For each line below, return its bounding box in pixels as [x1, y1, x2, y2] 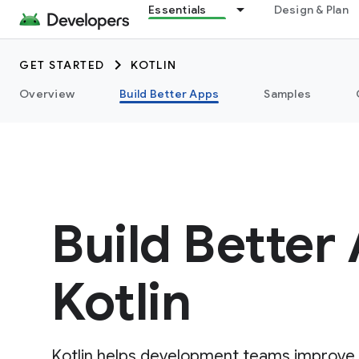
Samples [264, 87, 311, 101]
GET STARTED [19, 58, 105, 72]
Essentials [148, 2, 207, 17]
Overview [19, 87, 75, 101]
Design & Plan [273, 2, 349, 17]
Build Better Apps [119, 87, 220, 101]
